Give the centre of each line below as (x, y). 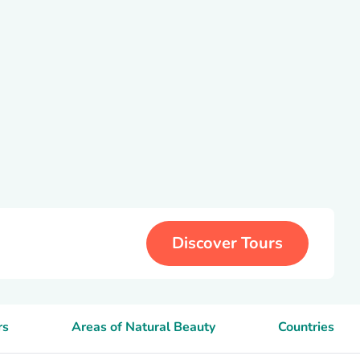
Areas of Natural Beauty (144, 327)
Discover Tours (227, 243)
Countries (306, 327)
